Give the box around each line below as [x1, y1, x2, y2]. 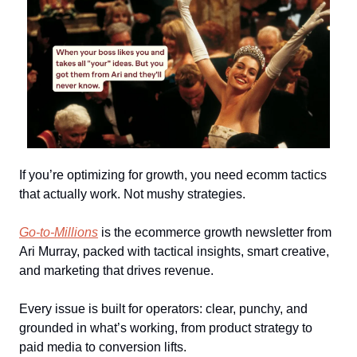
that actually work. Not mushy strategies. [19, 187, 245, 201]
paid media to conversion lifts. [19, 340, 186, 354]
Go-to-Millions [19, 226, 98, 239]
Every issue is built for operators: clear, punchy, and [19, 302, 308, 316]
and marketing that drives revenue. [19, 264, 214, 277]
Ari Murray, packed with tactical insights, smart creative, [19, 245, 329, 258]
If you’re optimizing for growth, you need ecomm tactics [19, 168, 327, 182]
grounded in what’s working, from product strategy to [19, 321, 312, 335]
